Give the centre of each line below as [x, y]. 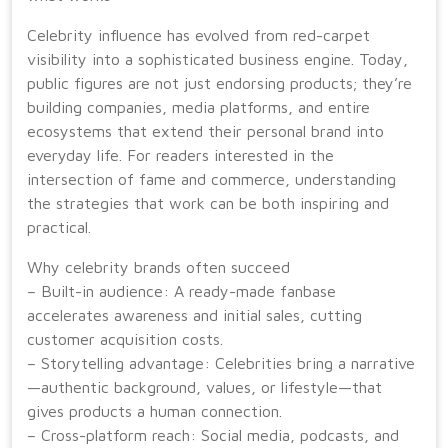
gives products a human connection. [154, 411]
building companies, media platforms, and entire [198, 107]
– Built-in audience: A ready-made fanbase [181, 291]
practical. [59, 227]
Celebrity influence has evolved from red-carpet [198, 35]
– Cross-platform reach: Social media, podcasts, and [213, 435]
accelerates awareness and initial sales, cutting [194, 315]
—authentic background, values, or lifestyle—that [204, 387]
